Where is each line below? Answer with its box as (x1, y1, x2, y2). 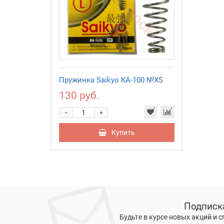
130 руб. (59, 89, 99, 101)
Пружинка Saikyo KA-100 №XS (59, 75, 163, 84)
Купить (111, 128, 135, 136)
